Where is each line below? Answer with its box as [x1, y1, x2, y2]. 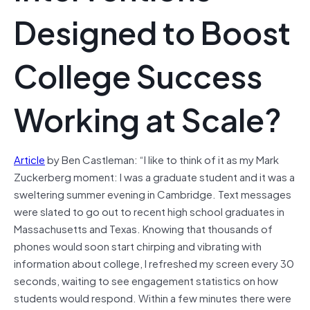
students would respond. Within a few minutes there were [14, 289, 291, 306]
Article [14, 150, 45, 167]
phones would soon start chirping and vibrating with [14, 237, 262, 254]
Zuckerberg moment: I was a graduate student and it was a [14, 167, 295, 185]
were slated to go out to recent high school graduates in [14, 202, 284, 219]
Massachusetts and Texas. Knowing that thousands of [14, 219, 273, 237]
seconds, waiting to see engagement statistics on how [14, 271, 278, 289]
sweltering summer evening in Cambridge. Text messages [14, 185, 291, 202]
